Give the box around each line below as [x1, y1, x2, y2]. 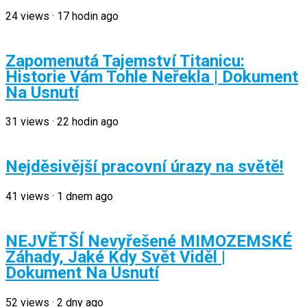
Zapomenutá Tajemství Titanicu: [5, 51, 245, 71]
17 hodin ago [57, 9, 119, 23]
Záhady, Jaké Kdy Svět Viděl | [5, 247, 225, 267]
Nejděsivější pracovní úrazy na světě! [5, 157, 284, 177]
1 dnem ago [57, 190, 113, 204]
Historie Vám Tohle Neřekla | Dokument [5, 66, 298, 86]
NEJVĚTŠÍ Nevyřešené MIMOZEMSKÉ [5, 232, 292, 251]
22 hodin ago [57, 115, 119, 129]
